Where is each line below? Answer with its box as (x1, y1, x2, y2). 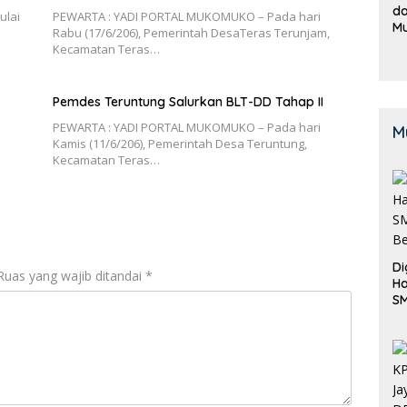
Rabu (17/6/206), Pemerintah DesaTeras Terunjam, (52, 25, 330, 42)
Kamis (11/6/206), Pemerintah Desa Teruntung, (52, 135, 307, 153)
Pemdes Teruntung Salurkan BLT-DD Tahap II (52, 94, 323, 111)
